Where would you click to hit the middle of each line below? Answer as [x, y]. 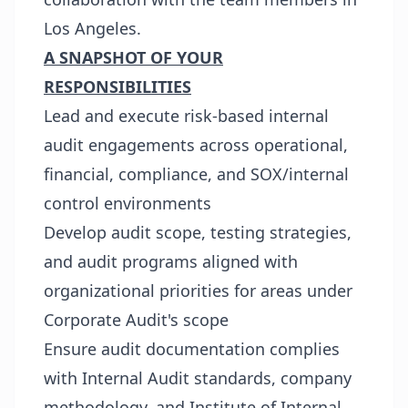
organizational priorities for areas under [198, 291]
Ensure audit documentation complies [192, 349]
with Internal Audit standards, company [198, 378]
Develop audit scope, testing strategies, [198, 232]
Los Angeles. [92, 28]
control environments [127, 203]
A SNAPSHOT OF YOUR [133, 57]
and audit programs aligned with [171, 261]
